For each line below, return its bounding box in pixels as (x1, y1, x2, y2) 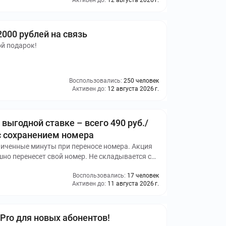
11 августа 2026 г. (107, 180, 159, 187)
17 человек (127, 172, 159, 179)
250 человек (124, 77, 159, 84)
